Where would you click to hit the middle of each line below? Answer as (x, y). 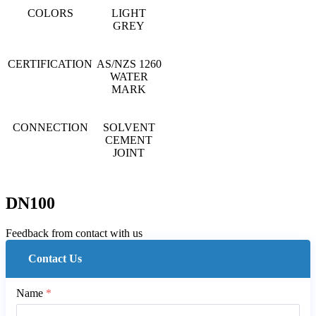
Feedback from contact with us (74, 233)
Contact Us (55, 258)
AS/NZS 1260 (129, 64)
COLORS (50, 13)
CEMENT (129, 140)
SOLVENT (129, 127)
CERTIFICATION (50, 64)
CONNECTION (50, 127)
